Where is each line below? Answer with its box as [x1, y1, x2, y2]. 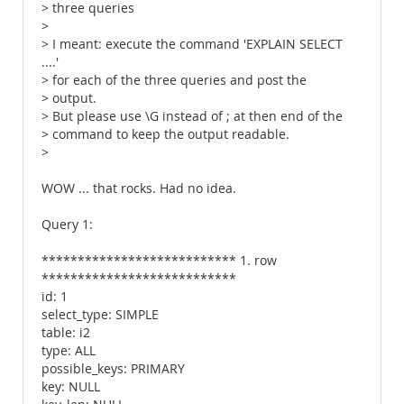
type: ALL [41, 343, 96, 359]
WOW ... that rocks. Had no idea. [41, 180, 236, 197]
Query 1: [41, 216, 93, 233]
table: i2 [41, 325, 90, 341]
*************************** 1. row [41, 252, 277, 269]
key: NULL [41, 379, 100, 395]
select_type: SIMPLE [41, 307, 159, 323]
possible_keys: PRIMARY [41, 361, 185, 377]
